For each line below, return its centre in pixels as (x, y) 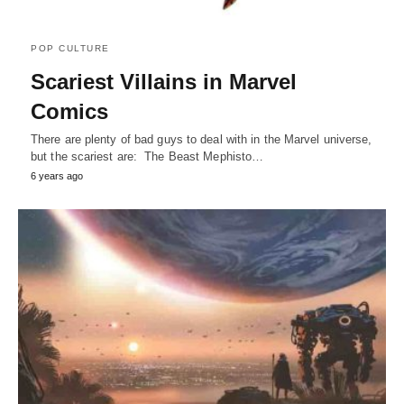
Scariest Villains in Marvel (164, 82)
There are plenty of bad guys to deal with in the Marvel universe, (202, 140)
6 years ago (57, 176)
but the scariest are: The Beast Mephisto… (147, 157)
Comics (69, 112)
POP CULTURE (70, 49)
